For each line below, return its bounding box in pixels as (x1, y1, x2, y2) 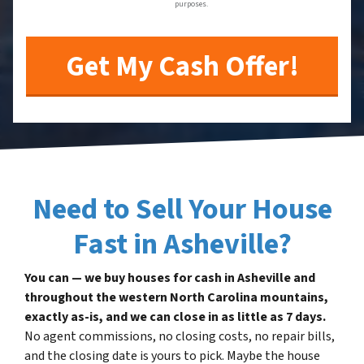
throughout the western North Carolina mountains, (24, 288, 328, 306)
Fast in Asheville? (72, 223, 292, 265)
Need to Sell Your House (32, 188, 332, 230)
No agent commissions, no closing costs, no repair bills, (24, 327, 335, 345)
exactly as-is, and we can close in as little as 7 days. (24, 307, 326, 326)
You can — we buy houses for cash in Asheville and (24, 268, 315, 287)
